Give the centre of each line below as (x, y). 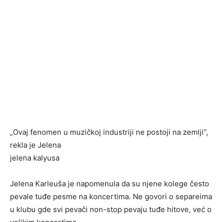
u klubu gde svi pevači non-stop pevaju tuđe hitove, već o (111, 209)
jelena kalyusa (35, 158)
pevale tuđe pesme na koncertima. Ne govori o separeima (111, 196)
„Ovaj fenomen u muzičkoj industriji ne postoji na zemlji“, (109, 132)
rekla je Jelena (35, 145)
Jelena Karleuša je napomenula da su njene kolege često (110, 184)
